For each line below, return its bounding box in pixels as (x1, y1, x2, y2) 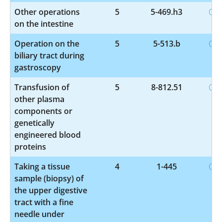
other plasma (14, 93, 64, 105)
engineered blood (14, 129, 81, 140)
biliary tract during (14, 50, 84, 61)
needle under (14, 208, 64, 220)
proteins (14, 141, 46, 152)
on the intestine (14, 18, 73, 29)
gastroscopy (14, 61, 61, 73)
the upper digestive (14, 184, 87, 196)
